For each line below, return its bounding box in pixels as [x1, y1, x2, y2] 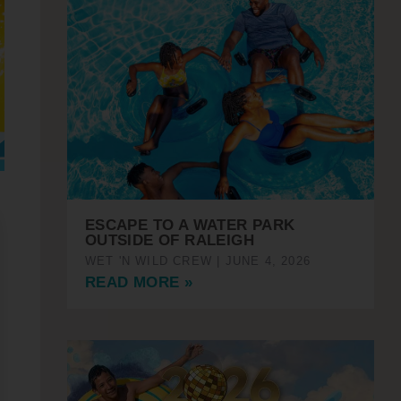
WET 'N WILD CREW [84, 253, 218, 268]
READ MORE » [84, 273, 193, 291]
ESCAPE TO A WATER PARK [84, 216, 295, 234]
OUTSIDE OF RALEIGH [84, 231, 254, 249]
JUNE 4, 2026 [220, 253, 311, 268]
